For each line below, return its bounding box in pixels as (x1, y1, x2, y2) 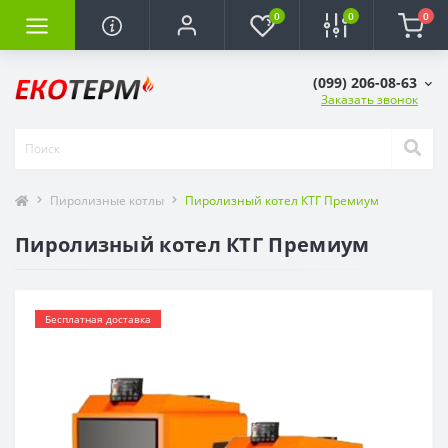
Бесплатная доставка (45, 311, 151, 326)
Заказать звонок (321, 90, 418, 108)
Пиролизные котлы (50, 191, 164, 209)
